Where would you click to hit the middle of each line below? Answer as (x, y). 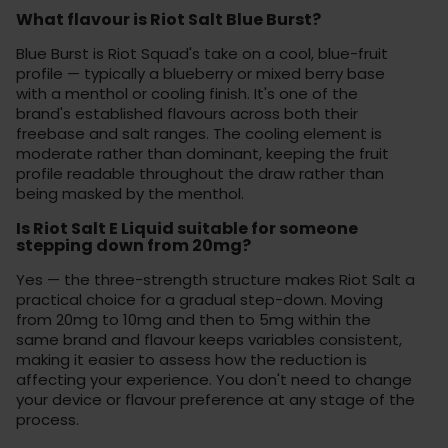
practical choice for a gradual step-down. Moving (199, 299)
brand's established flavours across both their (187, 113)
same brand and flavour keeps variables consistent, (209, 339)
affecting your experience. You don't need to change (214, 379)
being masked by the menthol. (130, 193)
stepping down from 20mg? (133, 245)
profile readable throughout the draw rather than (200, 173)
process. (47, 419)
